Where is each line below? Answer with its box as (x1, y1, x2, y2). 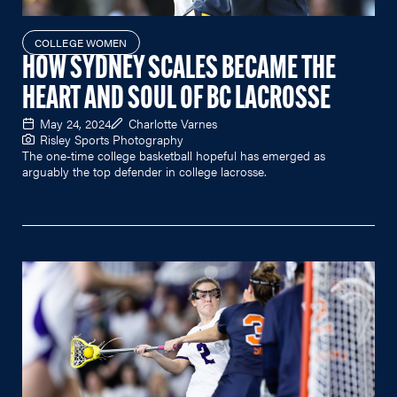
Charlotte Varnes (128, 113, 217, 132)
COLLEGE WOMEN (35, 34, 128, 51)
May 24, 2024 (40, 113, 111, 132)
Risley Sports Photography (40, 129, 183, 148)
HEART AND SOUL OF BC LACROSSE (22, 83, 331, 116)
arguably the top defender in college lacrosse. (22, 161, 267, 180)
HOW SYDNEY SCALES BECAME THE (22, 53, 336, 86)
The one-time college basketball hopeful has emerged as (22, 145, 325, 164)
